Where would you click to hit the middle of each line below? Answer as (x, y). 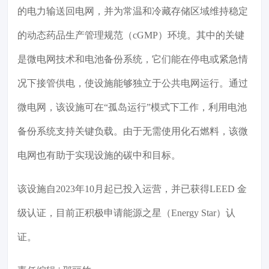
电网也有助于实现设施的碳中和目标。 (99, 156)
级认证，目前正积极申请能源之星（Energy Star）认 (126, 213)
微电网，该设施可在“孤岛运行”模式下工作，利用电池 (132, 107)
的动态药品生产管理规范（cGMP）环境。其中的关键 (131, 35)
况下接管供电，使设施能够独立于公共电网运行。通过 (133, 83)
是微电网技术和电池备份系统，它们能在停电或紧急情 (133, 59)
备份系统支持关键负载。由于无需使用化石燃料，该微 (133, 131)
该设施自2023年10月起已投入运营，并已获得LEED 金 (132, 189)
